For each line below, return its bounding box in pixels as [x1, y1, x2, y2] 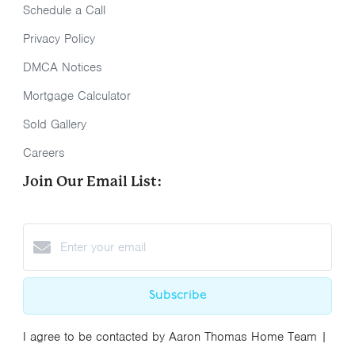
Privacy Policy [23, 31, 95, 48]
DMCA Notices [23, 59, 102, 76]
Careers [23, 145, 65, 162]
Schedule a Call [23, 2, 105, 19]
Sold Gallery [23, 116, 86, 133]
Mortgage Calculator [23, 88, 131, 105]
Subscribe [148, 289, 207, 303]
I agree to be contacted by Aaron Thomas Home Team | [23, 329, 327, 345]
